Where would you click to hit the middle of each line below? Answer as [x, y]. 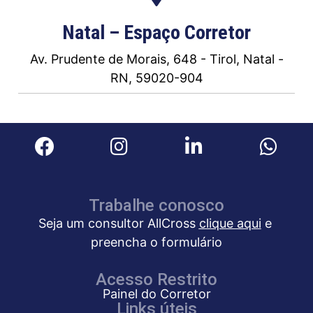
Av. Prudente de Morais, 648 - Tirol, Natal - [156, 59]
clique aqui [230, 224]
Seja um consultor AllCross [118, 224]
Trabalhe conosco [156, 206]
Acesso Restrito [156, 280]
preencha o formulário [156, 242]
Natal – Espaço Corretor [156, 33]
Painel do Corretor [156, 294]
